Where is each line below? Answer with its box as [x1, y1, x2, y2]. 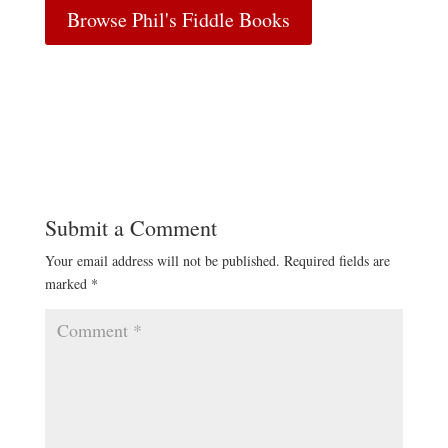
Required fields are [283, 251, 390, 270]
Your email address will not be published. [44, 251, 280, 270]
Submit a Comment [44, 213, 217, 242]
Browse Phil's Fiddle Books [66, 6, 290, 33]
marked [44, 274, 91, 293]
